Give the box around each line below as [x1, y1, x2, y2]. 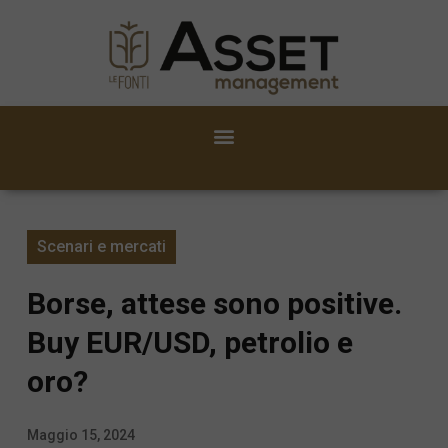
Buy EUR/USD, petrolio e [27, 324, 353, 360]
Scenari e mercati [37, 236, 166, 256]
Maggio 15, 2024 [27, 426, 135, 443]
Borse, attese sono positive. [27, 285, 402, 321]
